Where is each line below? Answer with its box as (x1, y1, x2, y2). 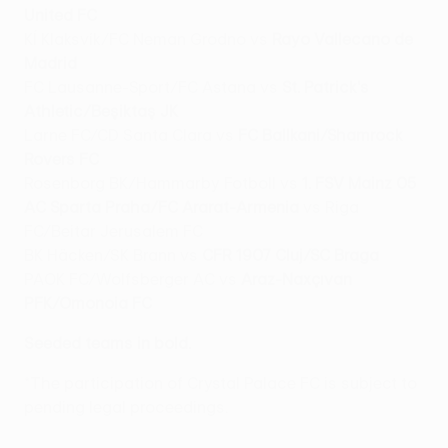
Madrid (24, 54, 77, 73)
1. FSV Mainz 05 (302, 174, 417, 193)
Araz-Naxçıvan (241, 270, 352, 289)
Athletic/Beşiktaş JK (24, 102, 178, 121)
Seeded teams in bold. (24, 334, 191, 353)
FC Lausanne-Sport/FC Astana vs (24, 78, 282, 97)
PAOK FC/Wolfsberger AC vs (24, 270, 241, 289)
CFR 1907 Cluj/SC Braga (202, 246, 379, 265)
